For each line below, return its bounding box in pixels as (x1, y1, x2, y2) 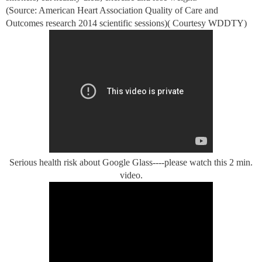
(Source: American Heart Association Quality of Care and (6, 5, 218, 15)
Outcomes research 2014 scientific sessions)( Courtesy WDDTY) (6, 18, 247, 28)
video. (119, 170, 143, 180)
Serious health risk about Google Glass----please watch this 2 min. (9, 157, 253, 167)
